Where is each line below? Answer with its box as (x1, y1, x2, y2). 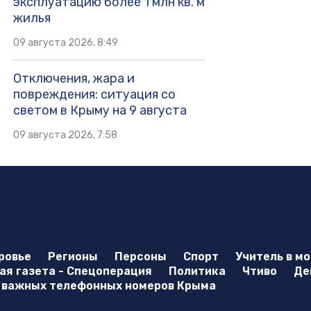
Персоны (115, 250, 167, 264)
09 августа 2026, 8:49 (12, 37, 118, 49)
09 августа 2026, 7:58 (12, 129, 117, 142)
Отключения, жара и (12, 71, 135, 87)
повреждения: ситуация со (12, 87, 176, 103)
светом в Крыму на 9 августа (12, 103, 187, 119)
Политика (169, 264, 226, 278)
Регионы (48, 250, 98, 264)
